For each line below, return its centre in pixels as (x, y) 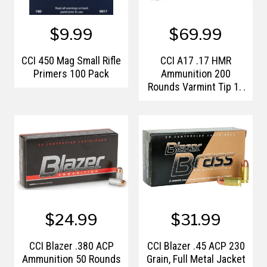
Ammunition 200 (196, 73)
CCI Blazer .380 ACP (71, 246)
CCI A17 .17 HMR (196, 60)
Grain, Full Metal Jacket (196, 259)
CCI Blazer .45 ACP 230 (196, 246)
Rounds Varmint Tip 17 (196, 86)
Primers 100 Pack (71, 73)
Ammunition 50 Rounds (71, 259)
